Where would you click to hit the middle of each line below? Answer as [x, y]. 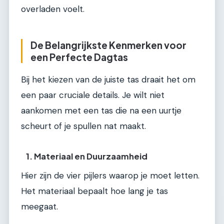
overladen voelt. [53, 9]
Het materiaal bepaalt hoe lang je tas [94, 191]
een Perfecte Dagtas [79, 57]
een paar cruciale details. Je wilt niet [93, 95]
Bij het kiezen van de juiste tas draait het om [108, 79]
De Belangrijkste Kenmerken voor [108, 45]
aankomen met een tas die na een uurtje [101, 110]
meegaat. [39, 206]
